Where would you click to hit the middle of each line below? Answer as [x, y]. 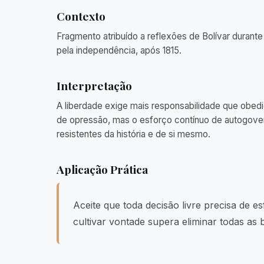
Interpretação [94, 85]
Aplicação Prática [102, 169]
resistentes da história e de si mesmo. [133, 134]
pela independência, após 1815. [119, 50]
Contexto [81, 16]
